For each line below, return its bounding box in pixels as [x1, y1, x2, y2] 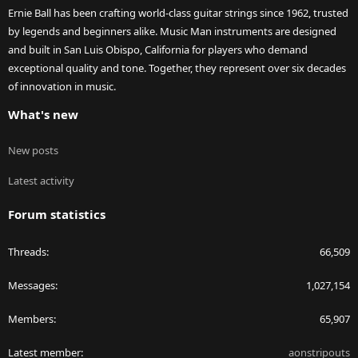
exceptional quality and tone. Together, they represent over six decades [8, 61, 346, 76]
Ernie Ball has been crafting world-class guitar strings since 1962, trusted [8, 6, 348, 21]
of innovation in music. [8, 79, 116, 94]
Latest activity [8, 173, 74, 189]
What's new [8, 106, 78, 123]
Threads [8, 245, 46, 260]
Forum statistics [8, 206, 105, 223]
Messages [8, 278, 55, 293]
